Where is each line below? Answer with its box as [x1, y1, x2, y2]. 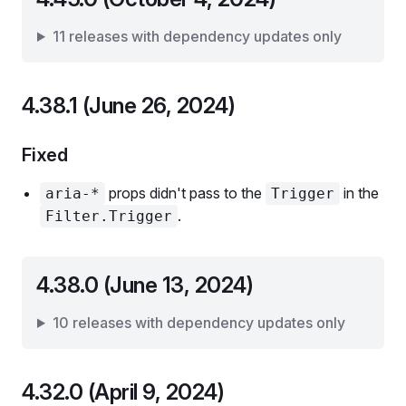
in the [340, 184, 379, 202]
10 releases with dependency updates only [52, 314, 345, 332]
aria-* [45, 185, 100, 202]
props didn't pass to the [105, 184, 266, 202]
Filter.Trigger [45, 208, 172, 225]
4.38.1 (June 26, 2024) [22, 92, 236, 119]
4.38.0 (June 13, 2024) [36, 272, 254, 298]
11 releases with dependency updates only [52, 27, 342, 45]
